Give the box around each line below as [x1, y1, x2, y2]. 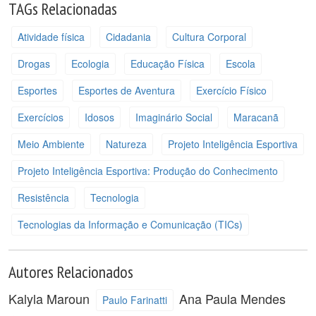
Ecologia [71, 56, 109, 71]
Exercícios [17, 110, 63, 124]
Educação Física [130, 56, 205, 71]
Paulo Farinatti [102, 293, 167, 307]
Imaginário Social [135, 110, 212, 124]
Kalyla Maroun [8, 288, 93, 308]
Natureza [105, 137, 147, 151]
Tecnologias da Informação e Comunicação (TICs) [17, 217, 243, 231]
